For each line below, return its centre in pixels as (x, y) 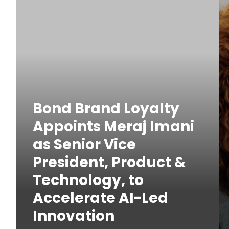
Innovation (74, 216)
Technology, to (88, 180)
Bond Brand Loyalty (106, 109)
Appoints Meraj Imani (113, 127)
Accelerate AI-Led (100, 198)
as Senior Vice (84, 144)
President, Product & (109, 162)
